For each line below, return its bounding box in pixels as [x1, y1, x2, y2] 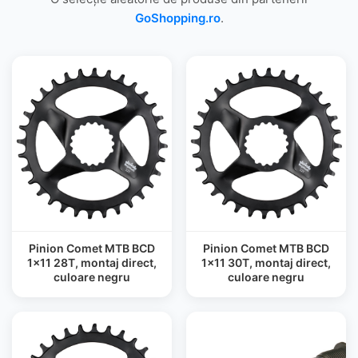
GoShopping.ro [134, 10, 221, 26]
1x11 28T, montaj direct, [27, 256, 157, 269]
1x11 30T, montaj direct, [201, 256, 331, 269]
